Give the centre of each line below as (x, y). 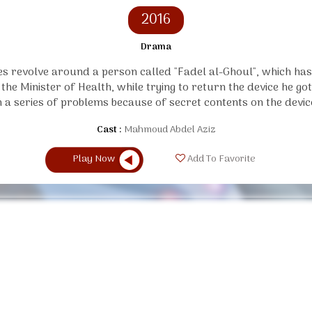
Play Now (94, 159)
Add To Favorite (220, 159)
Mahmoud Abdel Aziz (170, 130)
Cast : (109, 130)
